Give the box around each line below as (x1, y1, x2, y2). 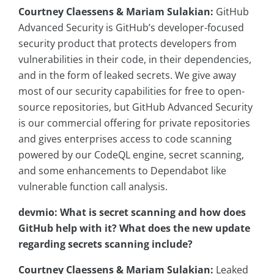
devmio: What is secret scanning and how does (18, 206, 246, 220)
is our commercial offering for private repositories (18, 116, 250, 130)
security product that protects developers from (18, 37, 237, 51)
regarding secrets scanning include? (18, 237, 193, 251)
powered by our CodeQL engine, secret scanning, (18, 148, 244, 162)
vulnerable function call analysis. (18, 180, 168, 194)
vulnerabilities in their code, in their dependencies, (18, 53, 251, 67)
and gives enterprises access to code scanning (18, 132, 232, 146)
